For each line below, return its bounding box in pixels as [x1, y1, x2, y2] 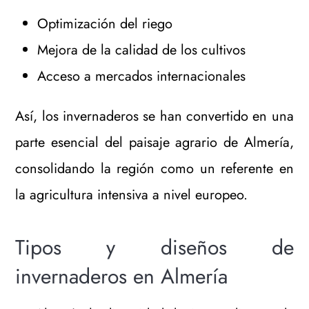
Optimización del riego [37, 13, 173, 34]
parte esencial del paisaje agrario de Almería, [15, 132, 294, 152]
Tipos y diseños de [15, 232, 294, 262]
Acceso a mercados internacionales [37, 66, 246, 86]
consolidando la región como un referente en [15, 158, 294, 179]
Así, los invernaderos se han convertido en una [15, 106, 294, 126]
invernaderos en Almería [15, 261, 228, 291]
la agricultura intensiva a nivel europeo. [15, 184, 248, 205]
